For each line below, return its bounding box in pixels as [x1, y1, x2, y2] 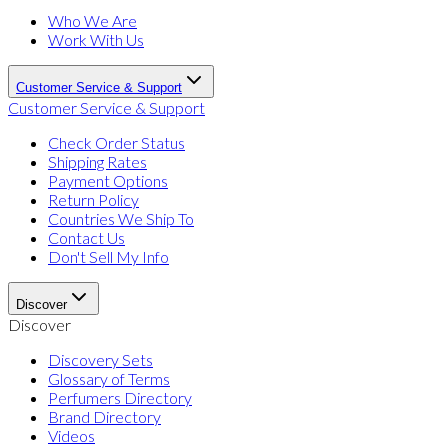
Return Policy [48, 190, 139, 210]
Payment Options [48, 171, 168, 191]
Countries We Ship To [48, 209, 194, 229]
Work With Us [48, 30, 144, 50]
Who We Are [48, 11, 137, 31]
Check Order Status [48, 133, 185, 153]
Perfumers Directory [48, 388, 192, 408]
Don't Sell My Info [48, 247, 169, 267]
